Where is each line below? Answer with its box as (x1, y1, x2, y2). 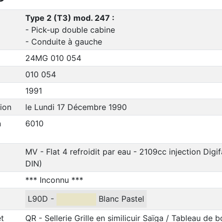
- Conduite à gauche (25, 36, 102, 47)
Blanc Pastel (96, 193, 144, 204)
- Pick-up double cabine (25, 24, 115, 35)
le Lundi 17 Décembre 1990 (25, 102, 127, 112)
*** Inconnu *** (25, 174, 83, 185)
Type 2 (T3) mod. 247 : (25, 12, 114, 23)
